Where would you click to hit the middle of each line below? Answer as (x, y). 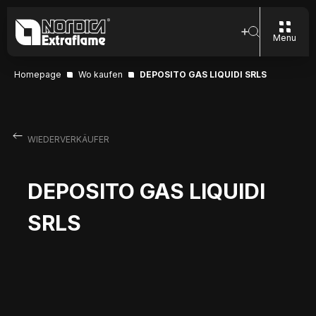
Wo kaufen (101, 74)
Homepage (38, 74)
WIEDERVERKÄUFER (68, 139)
